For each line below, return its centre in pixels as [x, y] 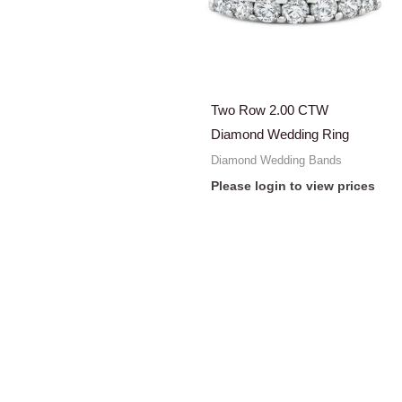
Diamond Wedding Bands [277, 160]
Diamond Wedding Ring [280, 135]
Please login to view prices [293, 187]
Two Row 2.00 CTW [270, 110]
